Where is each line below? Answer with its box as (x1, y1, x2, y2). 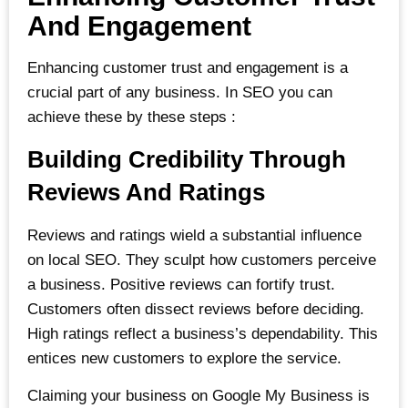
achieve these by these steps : (27, 108, 240, 127)
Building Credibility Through (27, 145, 346, 173)
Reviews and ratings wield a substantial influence (27, 226, 362, 244)
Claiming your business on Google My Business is (27, 386, 370, 404)
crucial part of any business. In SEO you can (27, 84, 332, 102)
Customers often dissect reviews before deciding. (27, 300, 364, 318)
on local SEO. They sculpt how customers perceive (27, 250, 376, 269)
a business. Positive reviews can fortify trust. (27, 275, 335, 293)
